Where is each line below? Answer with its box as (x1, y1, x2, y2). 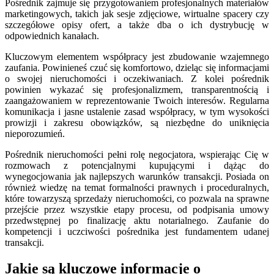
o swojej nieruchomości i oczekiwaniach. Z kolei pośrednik (5, 73, 269, 84)
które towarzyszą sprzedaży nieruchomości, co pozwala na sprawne (5, 193, 269, 204)
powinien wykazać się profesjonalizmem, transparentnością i (5, 84, 269, 95)
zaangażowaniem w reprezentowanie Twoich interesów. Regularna (5, 95, 269, 106)
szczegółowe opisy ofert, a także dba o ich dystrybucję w (5, 20, 269, 31)
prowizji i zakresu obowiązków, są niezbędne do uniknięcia (5, 117, 269, 128)
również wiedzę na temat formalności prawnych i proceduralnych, (5, 182, 269, 193)
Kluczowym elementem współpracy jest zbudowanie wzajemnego (5, 51, 269, 62)
